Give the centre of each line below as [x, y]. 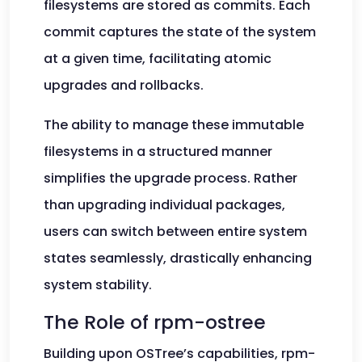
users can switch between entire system [175, 232]
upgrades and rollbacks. [124, 85]
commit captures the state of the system [180, 32]
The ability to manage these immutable [174, 125]
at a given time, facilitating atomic [158, 59]
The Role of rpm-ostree [155, 322]
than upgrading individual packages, [164, 205]
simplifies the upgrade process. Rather [170, 178]
